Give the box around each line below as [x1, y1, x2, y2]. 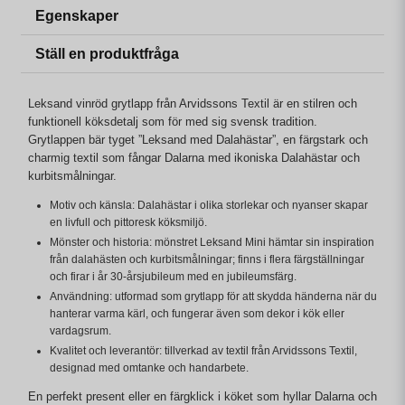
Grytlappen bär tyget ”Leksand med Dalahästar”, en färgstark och [28, 133, 368, 147]
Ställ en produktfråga [35, 46, 179, 62]
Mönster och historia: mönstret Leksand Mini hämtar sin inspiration [50, 236, 374, 250]
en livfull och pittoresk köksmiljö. [50, 216, 207, 230]
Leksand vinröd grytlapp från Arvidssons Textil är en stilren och [28, 97, 357, 111]
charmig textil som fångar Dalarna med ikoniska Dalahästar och [28, 151, 360, 165]
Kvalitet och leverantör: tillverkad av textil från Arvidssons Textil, [50, 344, 357, 358]
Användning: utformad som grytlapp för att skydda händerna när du [50, 290, 377, 304]
